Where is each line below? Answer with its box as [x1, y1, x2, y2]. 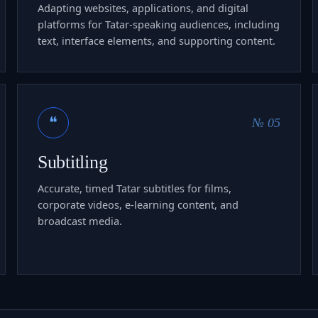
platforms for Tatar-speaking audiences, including [38, 16, 280, 31]
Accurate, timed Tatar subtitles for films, [38, 180, 231, 195]
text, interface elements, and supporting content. [38, 33, 275, 48]
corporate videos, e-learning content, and [38, 197, 238, 212]
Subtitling [38, 151, 108, 172]
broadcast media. [38, 213, 122, 228]
